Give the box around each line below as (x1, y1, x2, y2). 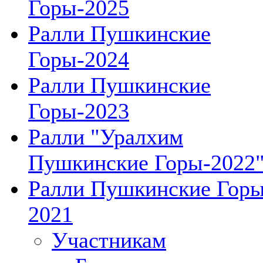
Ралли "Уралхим (28, 124, 183, 149)
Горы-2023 (28, 98, 129, 123)
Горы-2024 (28, 46, 129, 72)
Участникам (52, 227, 166, 252)
